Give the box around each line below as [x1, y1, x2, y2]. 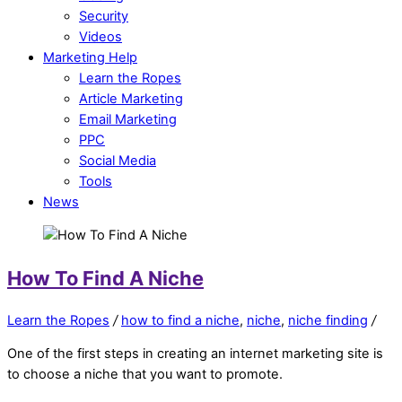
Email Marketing [79, 110, 177, 127]
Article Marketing [79, 90, 183, 107]
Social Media [79, 152, 156, 169]
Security [79, 7, 128, 24]
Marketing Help [43, 48, 137, 66]
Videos [79, 28, 122, 45]
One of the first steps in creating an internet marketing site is [7, 345, 383, 363]
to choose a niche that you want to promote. [7, 366, 283, 383]
